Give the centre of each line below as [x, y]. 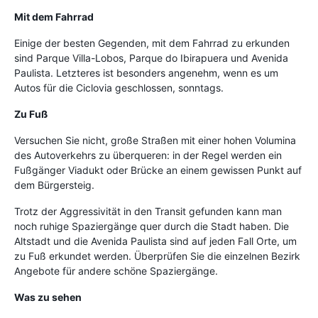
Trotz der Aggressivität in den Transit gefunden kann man [148, 211]
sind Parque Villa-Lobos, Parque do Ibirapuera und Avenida [151, 57]
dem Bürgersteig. [54, 185]
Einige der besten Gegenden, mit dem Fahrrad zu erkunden [152, 43]
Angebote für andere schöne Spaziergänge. [116, 270]
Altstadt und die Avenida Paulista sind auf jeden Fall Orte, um [155, 241]
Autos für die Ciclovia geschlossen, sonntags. [119, 87]
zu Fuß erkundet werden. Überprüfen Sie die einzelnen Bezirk [157, 256]
